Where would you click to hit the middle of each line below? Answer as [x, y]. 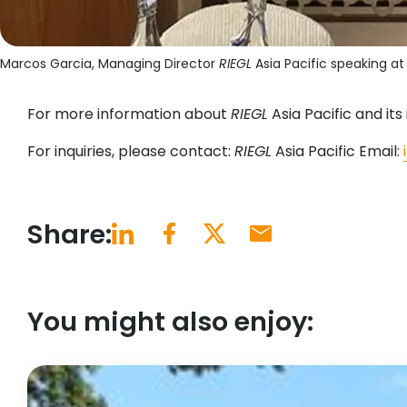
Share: [69, 234]
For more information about [129, 114]
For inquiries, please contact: [131, 151]
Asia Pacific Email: [338, 151]
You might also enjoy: [170, 321]
